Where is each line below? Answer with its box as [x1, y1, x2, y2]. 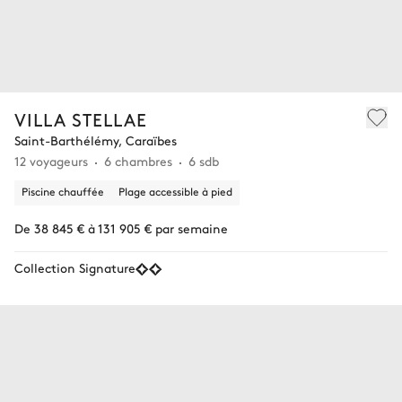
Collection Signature [14, 258, 135, 276]
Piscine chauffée [22, 183, 104, 198]
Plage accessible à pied [118, 183, 232, 198]
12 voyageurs [14, 151, 88, 170]
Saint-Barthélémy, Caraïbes [14, 130, 177, 149]
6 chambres [104, 151, 172, 170]
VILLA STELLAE [14, 106, 147, 131]
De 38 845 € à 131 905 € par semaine [14, 218, 228, 237]
